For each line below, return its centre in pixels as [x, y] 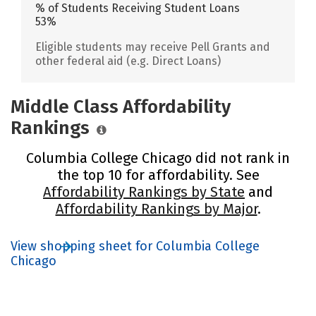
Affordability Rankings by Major [156, 208]
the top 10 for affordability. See [158, 175]
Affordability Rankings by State [144, 192]
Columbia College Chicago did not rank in [158, 158]
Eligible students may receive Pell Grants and [153, 47]
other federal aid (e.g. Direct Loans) [128, 61]
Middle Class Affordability [121, 107]
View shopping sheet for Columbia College [135, 246]
